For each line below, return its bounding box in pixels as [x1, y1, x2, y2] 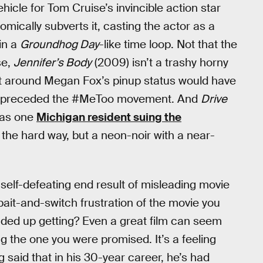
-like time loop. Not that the [99, 37, 237, 52]
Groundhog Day [20, 37, 99, 52]
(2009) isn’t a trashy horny [92, 55, 228, 70]
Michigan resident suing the [36, 110, 181, 124]
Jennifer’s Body [14, 55, 92, 70]
